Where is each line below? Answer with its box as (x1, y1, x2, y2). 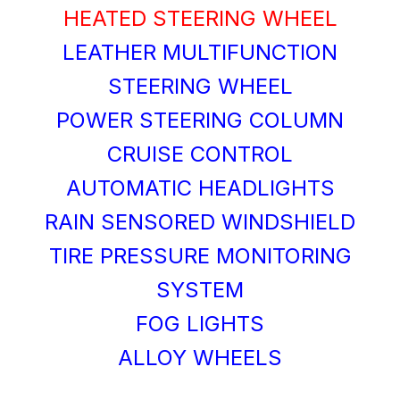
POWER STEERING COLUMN (56, 106, 344, 133)
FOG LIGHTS (136, 310, 264, 337)
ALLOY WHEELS (118, 344, 282, 371)
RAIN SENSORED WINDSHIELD (45, 208, 355, 235)
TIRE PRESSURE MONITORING (48, 242, 352, 269)
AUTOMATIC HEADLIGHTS (65, 174, 335, 201)
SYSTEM (156, 276, 244, 303)
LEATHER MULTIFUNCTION (62, 38, 337, 65)
